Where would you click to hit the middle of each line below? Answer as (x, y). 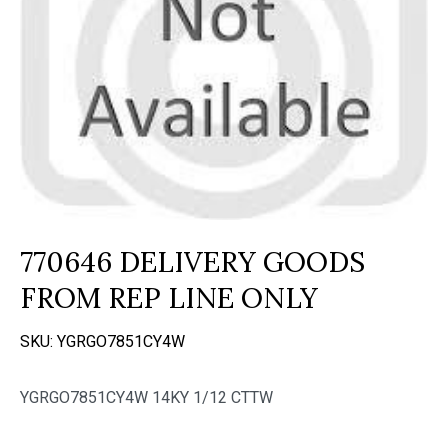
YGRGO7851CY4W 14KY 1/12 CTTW (146, 397)
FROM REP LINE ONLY (169, 298)
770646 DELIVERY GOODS (192, 262)
